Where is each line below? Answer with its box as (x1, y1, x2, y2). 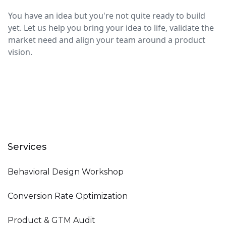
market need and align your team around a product (8, 34, 205, 45)
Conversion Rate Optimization (8, 191, 128, 201)
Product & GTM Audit (8, 215, 95, 225)
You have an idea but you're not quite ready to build (8, 10, 205, 21)
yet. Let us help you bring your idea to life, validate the (8, 22, 214, 33)
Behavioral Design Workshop (8, 167, 124, 177)
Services (8, 141, 46, 152)
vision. (8, 46, 32, 58)
